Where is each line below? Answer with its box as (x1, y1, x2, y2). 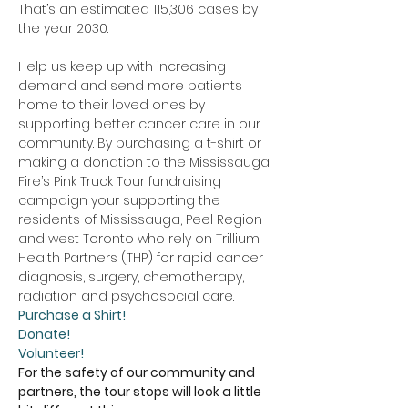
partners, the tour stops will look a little (18, 382, 264, 402)
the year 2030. (18, 19, 108, 38)
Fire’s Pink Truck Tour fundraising (18, 172, 225, 191)
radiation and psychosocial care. (18, 287, 238, 306)
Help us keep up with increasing (18, 57, 229, 76)
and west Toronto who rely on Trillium (18, 229, 263, 249)
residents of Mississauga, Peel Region (18, 210, 266, 229)
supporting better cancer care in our (18, 115, 264, 134)
